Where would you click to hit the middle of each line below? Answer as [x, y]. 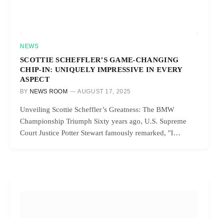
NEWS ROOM [48, 91]
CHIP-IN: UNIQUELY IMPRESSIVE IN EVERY [101, 69]
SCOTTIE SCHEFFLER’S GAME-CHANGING [100, 59]
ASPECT [35, 79]
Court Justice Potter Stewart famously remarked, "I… [100, 133]
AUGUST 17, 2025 [104, 91]
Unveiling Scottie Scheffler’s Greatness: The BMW [97, 109]
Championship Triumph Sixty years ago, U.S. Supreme [103, 121]
